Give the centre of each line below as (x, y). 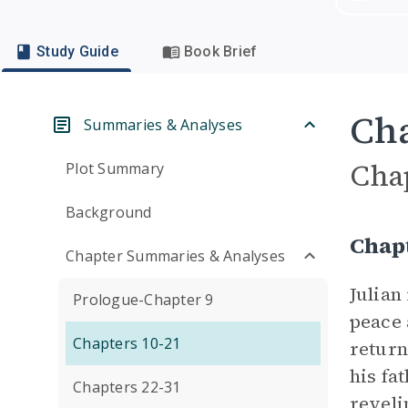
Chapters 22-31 (127, 387)
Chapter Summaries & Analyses (175, 256)
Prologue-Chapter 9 (143, 300)
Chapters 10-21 (127, 343)
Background (109, 212)
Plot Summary (115, 168)
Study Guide (77, 51)
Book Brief (220, 51)
